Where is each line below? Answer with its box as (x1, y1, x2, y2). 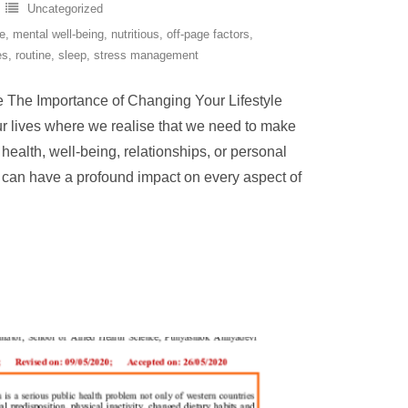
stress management (94, 48, 199, 62)
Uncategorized (27, 2, 103, 15)
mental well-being (13, 27, 104, 41)
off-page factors (167, 27, 250, 41)
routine (15, 48, 51, 62)
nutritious (111, 27, 159, 41)
